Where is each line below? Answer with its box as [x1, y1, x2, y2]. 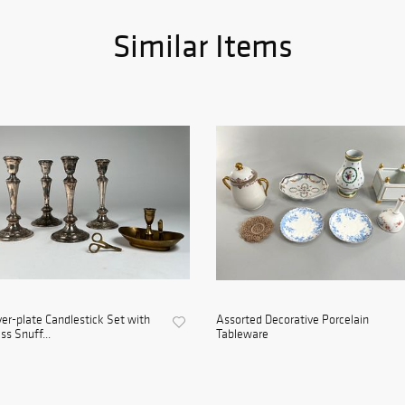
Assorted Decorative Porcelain [216, 312, 369, 327]
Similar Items [112, 25, 293, 66]
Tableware [216, 326, 268, 342]
